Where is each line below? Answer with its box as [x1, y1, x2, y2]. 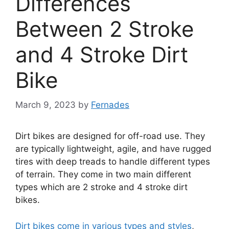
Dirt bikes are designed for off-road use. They [15, 131, 205, 142]
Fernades [91, 100, 129, 110]
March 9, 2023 [15, 100, 76, 110]
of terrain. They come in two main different [15, 169, 191, 180]
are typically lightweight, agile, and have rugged [15, 144, 212, 154]
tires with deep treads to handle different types [15, 156, 210, 167]
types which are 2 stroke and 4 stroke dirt [15, 182, 188, 193]
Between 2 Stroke [15, 15, 194, 42]
